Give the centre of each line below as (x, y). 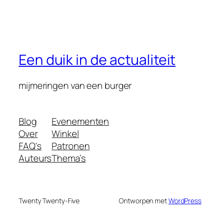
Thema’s (69, 158)
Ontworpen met (144, 201)
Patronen (71, 146)
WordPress (185, 201)
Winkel (65, 134)
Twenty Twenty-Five (49, 201)
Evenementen (81, 122)
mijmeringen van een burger (75, 85)
